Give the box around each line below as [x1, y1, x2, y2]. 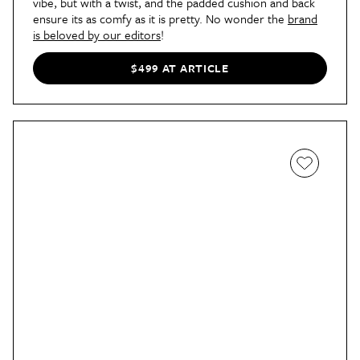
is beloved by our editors [33, 25, 161, 43]
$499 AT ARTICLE [131, 59, 229, 77]
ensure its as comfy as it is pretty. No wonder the [33, 9, 288, 27]
